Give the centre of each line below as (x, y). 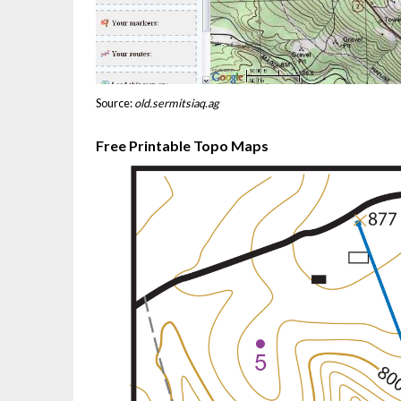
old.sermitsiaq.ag (177, 102)
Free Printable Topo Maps (182, 145)
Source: (115, 102)
